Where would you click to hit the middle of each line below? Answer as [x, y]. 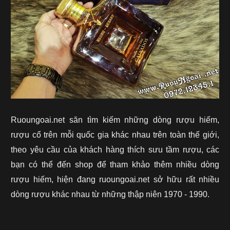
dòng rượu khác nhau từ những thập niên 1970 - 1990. [110, 195]
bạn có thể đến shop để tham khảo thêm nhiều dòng [115, 165]
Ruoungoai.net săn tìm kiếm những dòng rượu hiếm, [115, 120]
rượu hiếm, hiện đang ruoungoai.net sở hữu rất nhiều [115, 180]
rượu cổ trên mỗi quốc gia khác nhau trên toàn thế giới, [115, 135]
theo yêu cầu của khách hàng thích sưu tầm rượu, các [115, 150]
